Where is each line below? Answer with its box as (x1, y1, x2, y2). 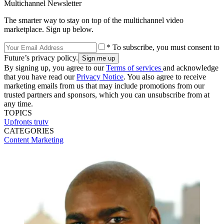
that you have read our (4, 72, 76, 81)
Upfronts (4, 117, 34, 126)
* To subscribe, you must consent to (106, 43, 219, 52)
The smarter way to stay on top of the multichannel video (4, 16, 183, 25)
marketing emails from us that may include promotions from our (4, 81, 204, 90)
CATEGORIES (4, 126, 54, 135)
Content (4, 135, 31, 144)
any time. (4, 99, 33, 108)
